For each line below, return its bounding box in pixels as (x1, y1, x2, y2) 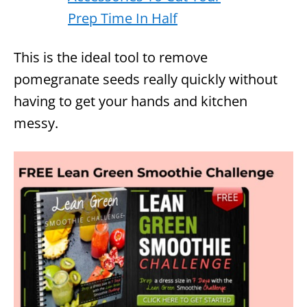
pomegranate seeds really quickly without (14, 69, 278, 88)
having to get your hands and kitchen (14, 91, 247, 110)
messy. (14, 113, 58, 132)
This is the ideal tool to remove (14, 47, 208, 66)
